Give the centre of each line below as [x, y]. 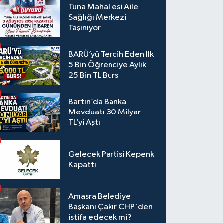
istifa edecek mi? [100, 218]
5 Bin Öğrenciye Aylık [108, 65]
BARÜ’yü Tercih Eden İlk [111, 55]
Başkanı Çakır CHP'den [111, 207]
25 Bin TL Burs [94, 76]
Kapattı [82, 165]
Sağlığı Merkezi [98, 18]
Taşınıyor [85, 28]
